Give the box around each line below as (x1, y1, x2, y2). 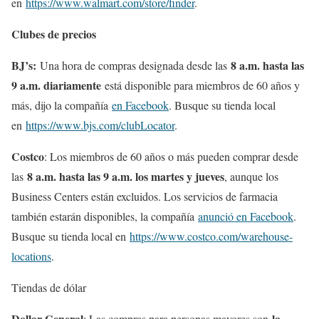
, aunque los (224, 169, 278, 184)
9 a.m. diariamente (11, 77, 105, 94)
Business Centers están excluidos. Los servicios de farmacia (11, 189, 278, 204)
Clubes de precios (11, 26, 96, 43)
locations (11, 249, 51, 264)
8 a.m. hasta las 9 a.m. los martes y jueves (27, 168, 224, 185)
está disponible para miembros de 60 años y (105, 78, 300, 93)
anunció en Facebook (198, 209, 293, 224)
